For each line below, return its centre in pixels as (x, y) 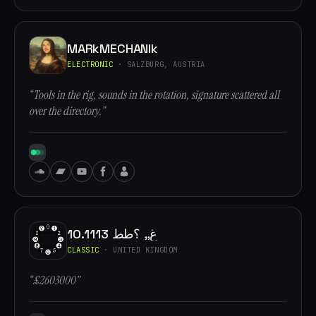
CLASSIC (83, 249)
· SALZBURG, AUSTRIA (159, 64)
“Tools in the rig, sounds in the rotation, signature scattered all (154, 95)
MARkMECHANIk (113, 48)
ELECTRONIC (90, 64)
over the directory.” (67, 111)
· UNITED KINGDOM (138, 249)
